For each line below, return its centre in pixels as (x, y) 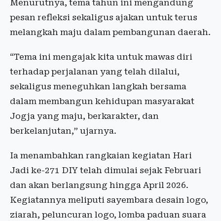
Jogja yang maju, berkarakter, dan (84, 116)
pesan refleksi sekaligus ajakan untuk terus (104, 18)
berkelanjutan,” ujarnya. (63, 131)
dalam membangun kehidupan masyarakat (102, 101)
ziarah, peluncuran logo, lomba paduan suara (108, 215)
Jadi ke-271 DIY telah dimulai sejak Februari (106, 170)
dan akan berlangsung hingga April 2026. (99, 185)
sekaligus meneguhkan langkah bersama (98, 87)
